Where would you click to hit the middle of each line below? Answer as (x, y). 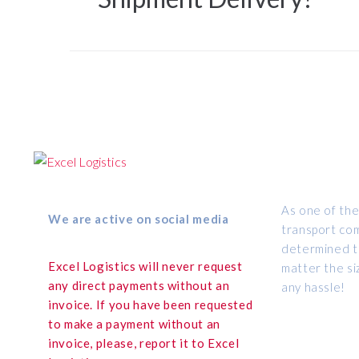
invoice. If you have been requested (151, 305)
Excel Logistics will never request (145, 266)
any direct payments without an (139, 285)
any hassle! (314, 287)
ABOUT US (314, 158)
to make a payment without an (134, 324)
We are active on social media (139, 219)
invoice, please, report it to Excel (144, 343)
